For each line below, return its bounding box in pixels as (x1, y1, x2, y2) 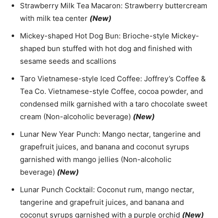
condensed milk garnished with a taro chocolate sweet (20, 99, 207, 109)
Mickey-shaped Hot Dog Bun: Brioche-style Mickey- (20, 31, 199, 40)
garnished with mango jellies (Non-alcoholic (20, 154, 171, 164)
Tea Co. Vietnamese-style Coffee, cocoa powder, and (20, 86, 203, 96)
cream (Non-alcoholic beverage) (20, 111, 133, 121)
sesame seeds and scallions (20, 56, 116, 66)
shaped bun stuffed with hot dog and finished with (20, 43, 192, 53)
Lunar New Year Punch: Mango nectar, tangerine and (20, 129, 200, 139)
